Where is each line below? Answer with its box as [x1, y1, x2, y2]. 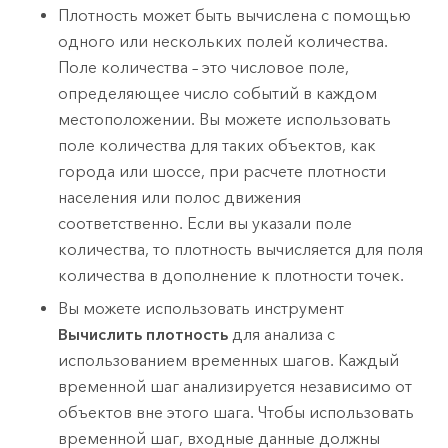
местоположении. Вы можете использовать [58, 110, 392, 130]
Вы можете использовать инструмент [58, 298, 345, 318]
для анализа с [228, 324, 336, 344]
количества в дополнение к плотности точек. [58, 266, 405, 286]
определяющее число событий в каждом [58, 84, 378, 104]
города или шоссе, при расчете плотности [58, 162, 387, 182]
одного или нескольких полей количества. [58, 32, 389, 52]
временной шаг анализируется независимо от [58, 376, 413, 396]
